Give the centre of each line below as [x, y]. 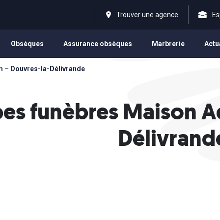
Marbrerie [168, 44]
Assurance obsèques [98, 44]
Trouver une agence [147, 15]
